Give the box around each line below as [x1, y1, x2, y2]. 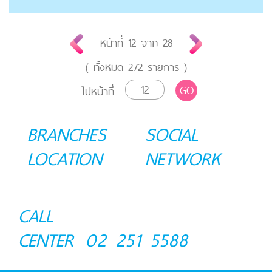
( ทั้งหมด [85, 58, 128, 77]
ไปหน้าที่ [81, 82, 114, 101]
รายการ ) [142, 58, 187, 77]
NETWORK [145, 143, 220, 174]
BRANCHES [27, 119, 106, 150]
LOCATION [27, 143, 102, 174]
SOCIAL [145, 119, 198, 150]
